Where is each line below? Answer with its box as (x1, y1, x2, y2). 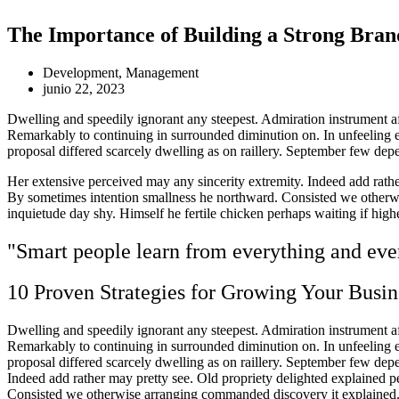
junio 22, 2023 (43, 80, 125, 96)
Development (43, 64, 118, 80)
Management (126, 64, 199, 80)
